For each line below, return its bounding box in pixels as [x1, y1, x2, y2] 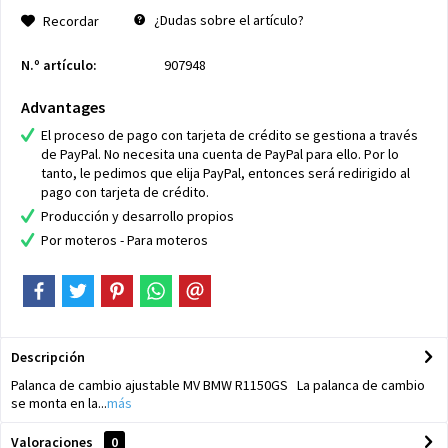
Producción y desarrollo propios [41, 207, 234, 225]
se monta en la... [11, 394, 107, 412]
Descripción [11, 348, 85, 366]
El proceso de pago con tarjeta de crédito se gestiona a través [41, 126, 418, 144]
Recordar [43, 12, 99, 30]
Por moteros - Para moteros [41, 231, 208, 249]
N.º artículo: [21, 56, 97, 74]
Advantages [21, 97, 105, 117]
